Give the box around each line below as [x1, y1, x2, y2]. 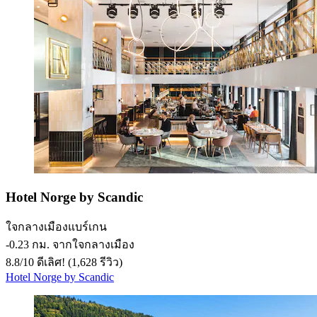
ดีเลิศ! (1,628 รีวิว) [34, 256, 122, 269]
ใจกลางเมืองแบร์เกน [6, 221, 107, 234]
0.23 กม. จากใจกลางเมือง [9, 238, 134, 251]
